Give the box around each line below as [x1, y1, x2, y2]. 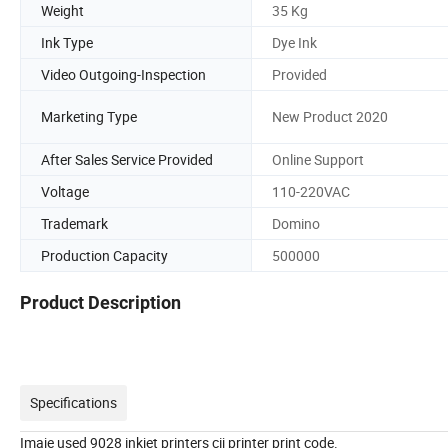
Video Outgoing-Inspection [41, 64, 206, 84]
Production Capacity [41, 245, 168, 265]
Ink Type [41, 32, 93, 52]
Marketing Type [41, 107, 137, 127]
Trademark [41, 213, 108, 233]
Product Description [20, 292, 181, 314]
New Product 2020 [272, 107, 388, 127]
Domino [272, 213, 320, 233]
